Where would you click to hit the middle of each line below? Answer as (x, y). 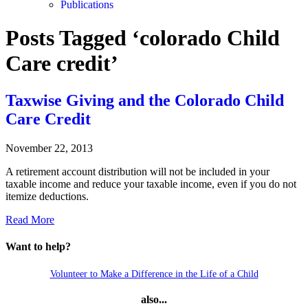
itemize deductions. (47, 196)
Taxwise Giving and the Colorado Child (145, 100)
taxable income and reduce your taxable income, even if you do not (151, 184)
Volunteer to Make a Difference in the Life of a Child (154, 274)
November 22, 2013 (49, 148)
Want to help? (38, 247)
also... (154, 300)
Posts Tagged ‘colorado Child (143, 38)
